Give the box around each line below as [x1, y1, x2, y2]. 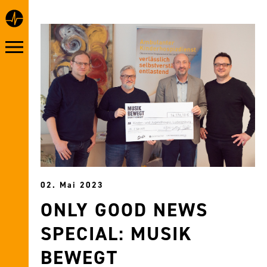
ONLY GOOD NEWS [41, 197, 208, 223]
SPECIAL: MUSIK [41, 221, 193, 247]
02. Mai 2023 [41, 179, 104, 191]
